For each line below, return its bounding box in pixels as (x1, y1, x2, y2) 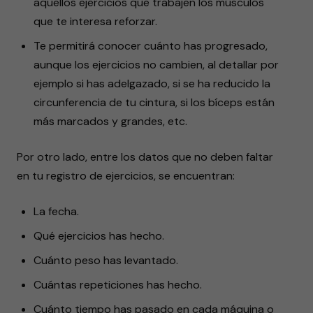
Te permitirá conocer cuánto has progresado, (34, 38, 268, 53)
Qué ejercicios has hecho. (34, 228, 164, 243)
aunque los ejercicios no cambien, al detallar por (34, 57, 279, 72)
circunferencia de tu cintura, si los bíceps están (34, 95, 275, 110)
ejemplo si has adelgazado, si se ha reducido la (34, 76, 270, 91)
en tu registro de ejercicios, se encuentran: (17, 168, 235, 183)
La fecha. (34, 204, 79, 219)
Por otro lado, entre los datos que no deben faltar (17, 150, 273, 164)
